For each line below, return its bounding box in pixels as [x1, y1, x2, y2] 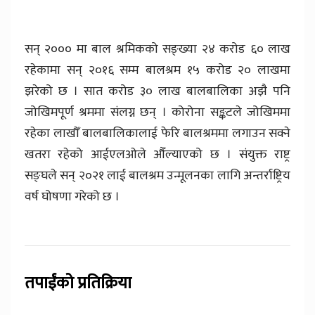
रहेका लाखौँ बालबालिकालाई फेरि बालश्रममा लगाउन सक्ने [25, 122, 290, 144]
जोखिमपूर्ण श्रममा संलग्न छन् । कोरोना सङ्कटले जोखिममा [25, 101, 290, 123]
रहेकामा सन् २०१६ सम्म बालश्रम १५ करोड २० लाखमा [25, 59, 290, 81]
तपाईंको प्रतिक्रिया [25, 269, 131, 297]
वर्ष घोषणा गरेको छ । [25, 186, 120, 207]
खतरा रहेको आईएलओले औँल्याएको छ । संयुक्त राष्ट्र [25, 143, 290, 165]
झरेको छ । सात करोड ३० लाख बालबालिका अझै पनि [25, 80, 290, 102]
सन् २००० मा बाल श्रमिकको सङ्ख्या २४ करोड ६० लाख [25, 38, 290, 60]
